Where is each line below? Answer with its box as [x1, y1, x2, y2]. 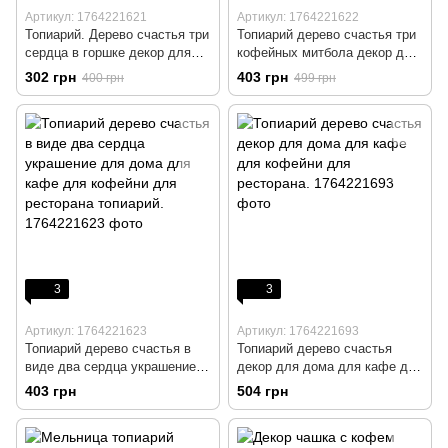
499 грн [294, 70, 336, 85]
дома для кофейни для [237, 62, 378, 78]
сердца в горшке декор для [25, 44, 191, 60]
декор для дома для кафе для [237, 358, 423, 374]
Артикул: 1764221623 [25, 323, 147, 338]
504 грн [237, 382, 288, 399]
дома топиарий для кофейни [25, 62, 198, 78]
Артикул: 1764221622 [237, 9, 359, 24]
